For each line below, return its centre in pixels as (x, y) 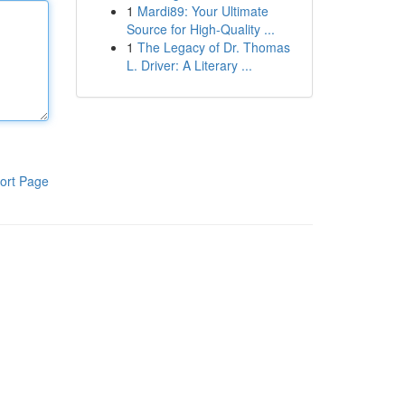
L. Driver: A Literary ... (189, 65)
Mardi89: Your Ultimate (202, 11)
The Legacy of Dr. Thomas (213, 47)
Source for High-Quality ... (200, 29)
